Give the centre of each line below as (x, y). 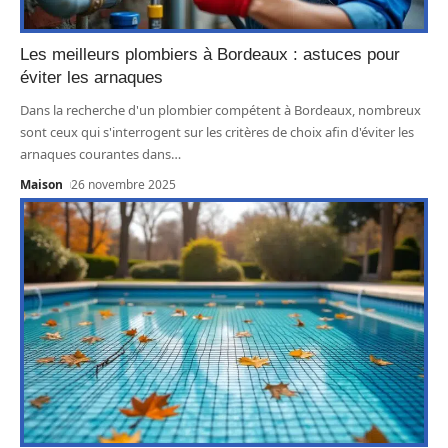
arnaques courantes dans (95, 154)
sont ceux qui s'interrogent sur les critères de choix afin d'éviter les (217, 132)
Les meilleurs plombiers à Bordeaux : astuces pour (210, 55)
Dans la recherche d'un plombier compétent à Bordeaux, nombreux (220, 110)
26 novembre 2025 (124, 185)
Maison (41, 185)
